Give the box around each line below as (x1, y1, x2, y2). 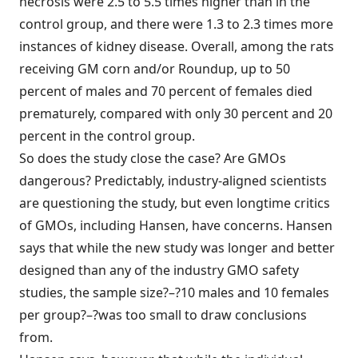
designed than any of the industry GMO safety (19, 261, 299, 279)
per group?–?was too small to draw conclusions (19, 306, 307, 324)
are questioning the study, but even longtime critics (19, 194, 330, 212)
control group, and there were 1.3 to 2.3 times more (19, 15, 333, 33)
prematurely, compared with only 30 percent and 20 (19, 105, 332, 122)
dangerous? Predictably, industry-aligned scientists (19, 172, 327, 189)
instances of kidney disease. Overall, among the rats (19, 38, 334, 55)
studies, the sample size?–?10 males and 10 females (19, 284, 329, 301)
